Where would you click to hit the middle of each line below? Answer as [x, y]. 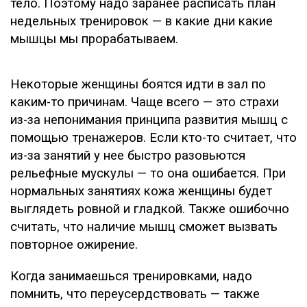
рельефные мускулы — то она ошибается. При [148, 173]
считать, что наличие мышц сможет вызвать [144, 227]
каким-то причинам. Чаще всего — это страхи [145, 102]
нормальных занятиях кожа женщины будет [141, 191]
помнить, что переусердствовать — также [135, 294]
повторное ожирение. [74, 245]
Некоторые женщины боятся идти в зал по [138, 84]
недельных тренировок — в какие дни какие [142, 21]
